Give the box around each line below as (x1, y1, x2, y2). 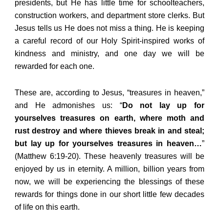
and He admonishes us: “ (15, 101, 122, 109)
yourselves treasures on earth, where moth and (15, 113, 204, 122)
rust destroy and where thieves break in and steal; (15, 126, 204, 135)
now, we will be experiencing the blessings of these (15, 177, 204, 186)
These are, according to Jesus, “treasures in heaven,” (15, 88, 204, 97)
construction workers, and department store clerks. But (15, 11, 204, 20)
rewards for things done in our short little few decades (15, 190, 204, 198)
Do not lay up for (122, 101, 204, 109)
